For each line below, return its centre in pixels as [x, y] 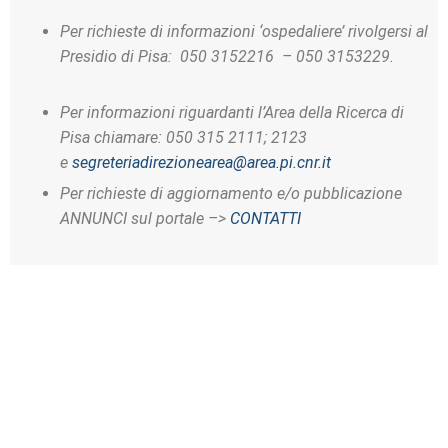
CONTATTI [265, 219]
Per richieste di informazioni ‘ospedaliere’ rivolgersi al [244, 32]
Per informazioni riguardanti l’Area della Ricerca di [232, 113]
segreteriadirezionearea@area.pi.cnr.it [201, 163]
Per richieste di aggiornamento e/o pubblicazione [231, 194]
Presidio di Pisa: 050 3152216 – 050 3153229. [227, 57]
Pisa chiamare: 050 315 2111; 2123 [183, 138]
